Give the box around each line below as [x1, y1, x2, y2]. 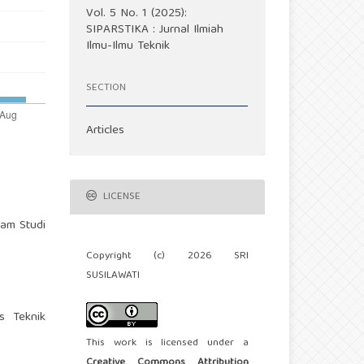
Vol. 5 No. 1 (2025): [86, 3, 188, 25]
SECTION [86, 78, 126, 97]
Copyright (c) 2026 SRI [86, 247, 249, 266]
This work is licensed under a [86, 334, 249, 353]
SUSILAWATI [86, 266, 141, 286]
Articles [86, 120, 125, 142]
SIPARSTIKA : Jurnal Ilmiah [86, 19, 224, 41]
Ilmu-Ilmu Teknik [86, 36, 171, 58]
